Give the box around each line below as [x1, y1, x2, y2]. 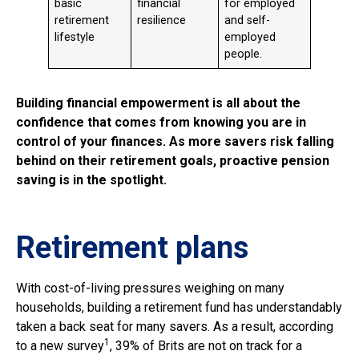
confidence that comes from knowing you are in [16, 115, 306, 131]
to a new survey [16, 338, 104, 354]
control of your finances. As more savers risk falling [16, 134, 334, 150]
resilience [137, 14, 190, 28]
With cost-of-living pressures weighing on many [16, 280, 284, 296]
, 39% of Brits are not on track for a [110, 338, 302, 354]
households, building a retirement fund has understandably [16, 300, 342, 316]
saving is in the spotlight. [16, 172, 167, 188]
